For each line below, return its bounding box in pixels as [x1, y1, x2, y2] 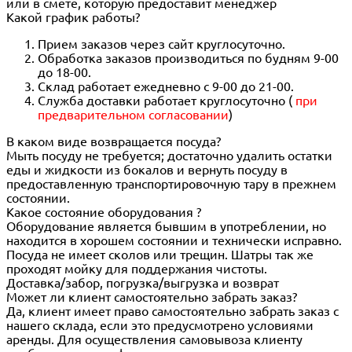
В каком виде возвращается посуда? [6, 134, 221, 149]
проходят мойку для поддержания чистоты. [6, 262, 267, 277]
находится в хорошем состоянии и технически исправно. [6, 233, 342, 248]
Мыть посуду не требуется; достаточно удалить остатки [6, 148, 332, 163]
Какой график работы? [6, 10, 140, 25]
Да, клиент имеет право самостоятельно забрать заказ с [6, 304, 339, 319]
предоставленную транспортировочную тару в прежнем [6, 177, 336, 192]
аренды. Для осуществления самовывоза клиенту [6, 332, 302, 347]
